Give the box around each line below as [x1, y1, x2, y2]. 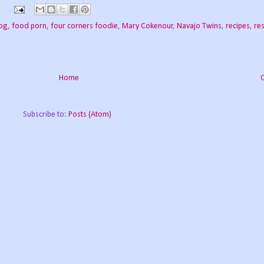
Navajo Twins [177, 22, 222, 31]
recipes [226, 22, 250, 31]
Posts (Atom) [68, 110, 111, 120]
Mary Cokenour [122, 22, 173, 31]
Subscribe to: [23, 110, 68, 120]
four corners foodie [51, 22, 118, 31]
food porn [12, 22, 47, 31]
